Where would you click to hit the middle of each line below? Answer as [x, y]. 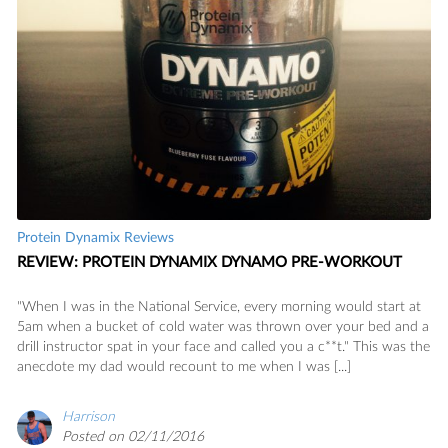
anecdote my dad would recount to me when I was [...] [184, 366]
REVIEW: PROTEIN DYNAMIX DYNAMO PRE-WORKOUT [209, 262]
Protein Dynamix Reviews [95, 237]
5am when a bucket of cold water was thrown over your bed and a [223, 326]
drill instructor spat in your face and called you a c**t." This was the [223, 346]
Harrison [88, 416]
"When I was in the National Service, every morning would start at [219, 306]
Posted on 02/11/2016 [133, 436]
